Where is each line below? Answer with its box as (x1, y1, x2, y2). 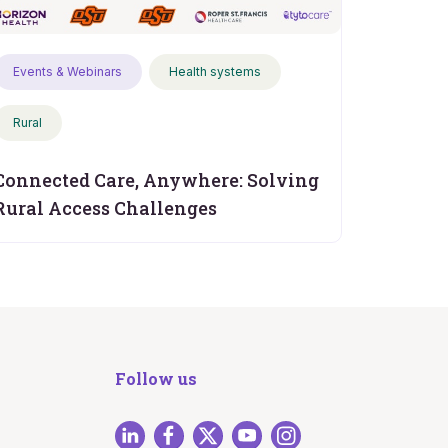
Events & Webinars (12, 63, 122, 79)
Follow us (115, 367, 197, 389)
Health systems (168, 63, 261, 79)
